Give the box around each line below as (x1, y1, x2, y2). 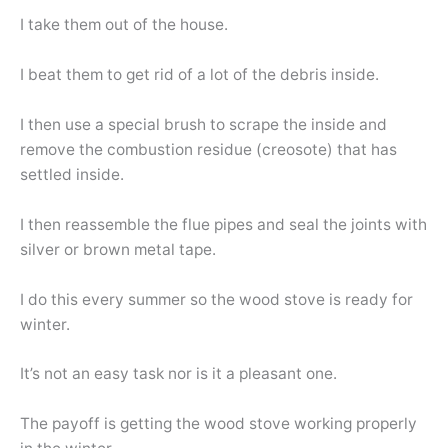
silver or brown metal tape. (20, 239, 216, 259)
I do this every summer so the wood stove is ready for (20, 289, 413, 309)
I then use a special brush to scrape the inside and (20, 114, 387, 134)
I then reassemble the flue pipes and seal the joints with (20, 214, 427, 234)
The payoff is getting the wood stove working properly (20, 414, 417, 434)
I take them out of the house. (20, 15, 228, 35)
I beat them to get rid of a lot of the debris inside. (20, 65, 379, 85)
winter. (20, 314, 70, 334)
